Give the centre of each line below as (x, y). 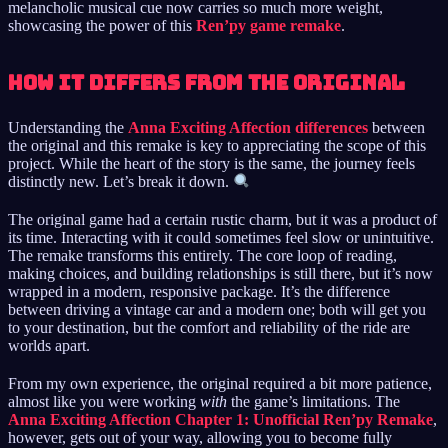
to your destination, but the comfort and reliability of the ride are (209, 327)
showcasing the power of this (102, 25)
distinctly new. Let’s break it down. (120, 181)
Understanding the (68, 127)
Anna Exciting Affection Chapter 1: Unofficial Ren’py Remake (220, 419)
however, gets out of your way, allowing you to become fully (200, 437)
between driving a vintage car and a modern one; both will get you (217, 309)
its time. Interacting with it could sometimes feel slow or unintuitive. (221, 237)
